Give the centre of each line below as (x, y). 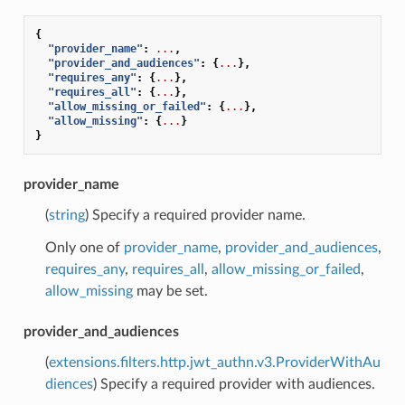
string (66, 215)
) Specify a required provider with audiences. (234, 384)
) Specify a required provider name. (195, 215)
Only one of (84, 247)
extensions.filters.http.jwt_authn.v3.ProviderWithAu (214, 362)
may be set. (170, 291)
